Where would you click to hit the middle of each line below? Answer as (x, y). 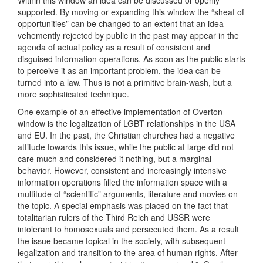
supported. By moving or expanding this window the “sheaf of (131, 12)
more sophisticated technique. (73, 94)
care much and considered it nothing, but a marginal (114, 159)
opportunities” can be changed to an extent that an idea (121, 24)
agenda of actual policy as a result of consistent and (114, 47)
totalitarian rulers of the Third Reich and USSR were (114, 218)
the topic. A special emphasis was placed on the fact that (123, 206)
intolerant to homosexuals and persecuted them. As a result (128, 229)
